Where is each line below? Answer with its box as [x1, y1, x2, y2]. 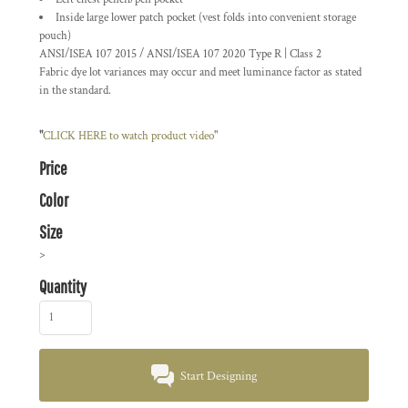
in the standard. [39, 83, 111, 98]
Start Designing [180, 368, 258, 385]
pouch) [39, 28, 71, 44]
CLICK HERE [43, 128, 109, 144]
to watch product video [109, 128, 214, 144]
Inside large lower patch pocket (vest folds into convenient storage [56, 10, 356, 25]
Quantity [39, 276, 87, 297]
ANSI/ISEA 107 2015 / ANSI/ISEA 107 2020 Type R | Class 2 [39, 46, 321, 62]
